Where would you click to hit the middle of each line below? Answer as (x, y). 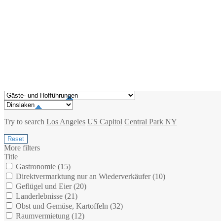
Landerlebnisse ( (40, 196)
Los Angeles (66, 121)
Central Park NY (151, 121)
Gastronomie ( (37, 166)
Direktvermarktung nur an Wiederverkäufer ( (84, 176)
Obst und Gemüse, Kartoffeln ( (63, 206)
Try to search (25, 121)
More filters (22, 147)
